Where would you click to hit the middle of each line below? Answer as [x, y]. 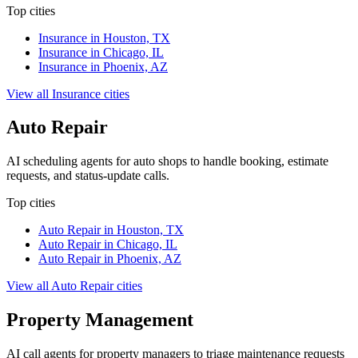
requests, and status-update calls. [88, 176]
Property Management [100, 320]
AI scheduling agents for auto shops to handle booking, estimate [167, 161]
